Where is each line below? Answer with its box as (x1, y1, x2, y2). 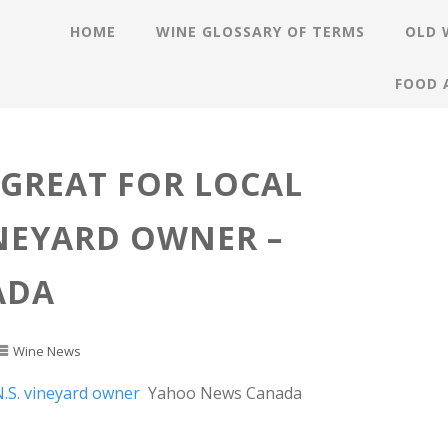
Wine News (13, 341, 82, 360)
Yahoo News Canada (148, 381, 303, 404)
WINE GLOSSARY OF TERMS (156, 22, 366, 41)
